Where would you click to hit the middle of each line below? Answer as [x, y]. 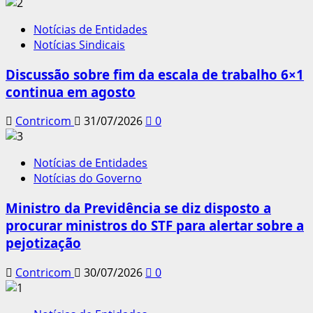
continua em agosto [71, 92]
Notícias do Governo [88, 179]
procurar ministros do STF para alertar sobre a [155, 226]
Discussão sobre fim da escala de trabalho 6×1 [155, 74]
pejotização [43, 243]
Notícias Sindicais [79, 45]
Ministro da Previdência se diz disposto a [138, 208]
